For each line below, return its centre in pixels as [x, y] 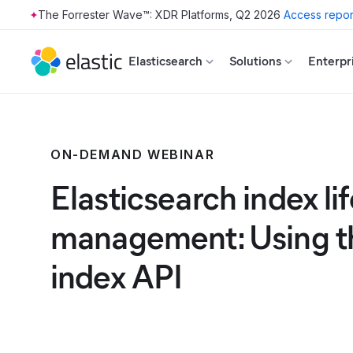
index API [117, 277]
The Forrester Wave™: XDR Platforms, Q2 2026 [159, 15]
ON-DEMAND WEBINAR [133, 154]
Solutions [255, 61]
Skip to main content [63, 21]
